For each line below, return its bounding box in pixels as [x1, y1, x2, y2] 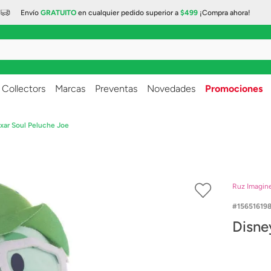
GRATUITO [41, 8, 76, 17]
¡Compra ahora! [198, 8, 250, 17]
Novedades [147, 83, 195, 94]
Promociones [205, 83, 263, 94]
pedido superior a [119, 8, 180, 17]
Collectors [2, 83, 45, 94]
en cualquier [76, 8, 119, 17]
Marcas [55, 83, 85, 94]
